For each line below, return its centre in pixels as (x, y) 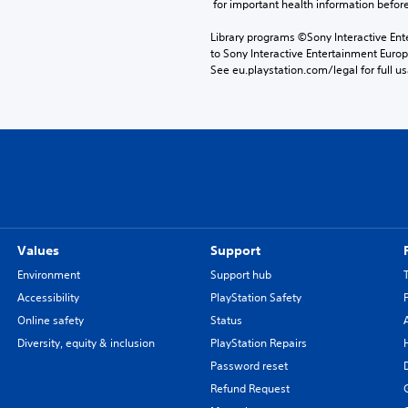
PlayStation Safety (255, 298)
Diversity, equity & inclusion (86, 343)
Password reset (249, 366)
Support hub (240, 275)
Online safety (50, 321)
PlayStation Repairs (258, 343)
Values (38, 251)
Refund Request (250, 389)
